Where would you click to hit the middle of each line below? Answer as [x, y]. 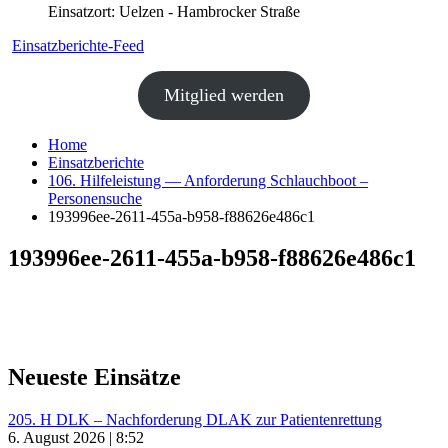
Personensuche [95, 198]
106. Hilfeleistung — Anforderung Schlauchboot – [208, 180]
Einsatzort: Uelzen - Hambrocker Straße [174, 11]
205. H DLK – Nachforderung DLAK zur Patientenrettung [195, 420]
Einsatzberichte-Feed [78, 45]
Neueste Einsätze [94, 377]
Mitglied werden [224, 94]
